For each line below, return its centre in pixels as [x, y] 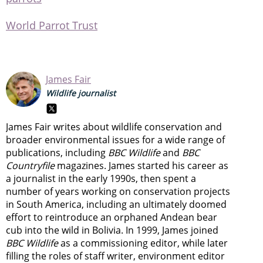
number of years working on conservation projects [118, 191]
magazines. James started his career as [141, 165]
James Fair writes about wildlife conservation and [114, 127]
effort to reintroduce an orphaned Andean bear [112, 217]
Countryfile [30, 165]
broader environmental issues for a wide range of [115, 139]
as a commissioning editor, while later [143, 243]
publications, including [57, 152]
